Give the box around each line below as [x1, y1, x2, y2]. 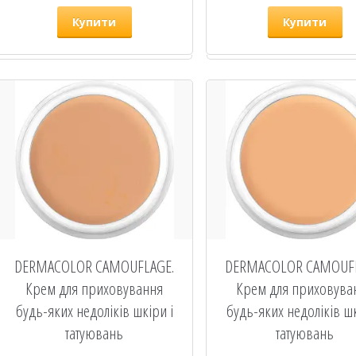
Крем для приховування [25, 277, 164, 300]
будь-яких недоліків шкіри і [15, 300, 173, 322]
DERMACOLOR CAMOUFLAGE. [14, 255, 175, 277]
